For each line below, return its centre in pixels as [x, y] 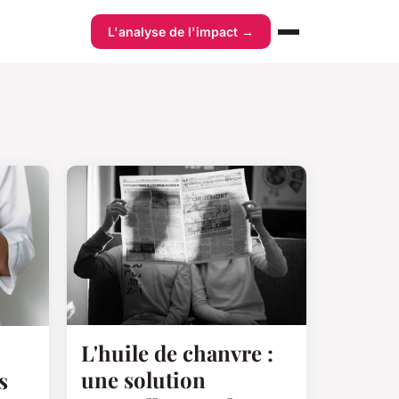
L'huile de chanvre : [177, 352]
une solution [143, 379]
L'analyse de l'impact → [180, 32]
